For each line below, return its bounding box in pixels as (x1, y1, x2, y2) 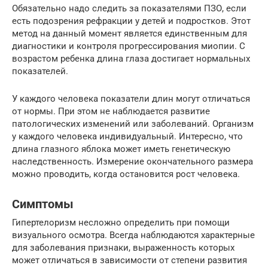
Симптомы (12, 197, 74, 211)
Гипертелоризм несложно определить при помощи (12, 217, 230, 228)
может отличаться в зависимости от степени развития (12, 254, 247, 266)
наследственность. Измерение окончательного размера (12, 156, 253, 167)
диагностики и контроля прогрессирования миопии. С (12, 40, 245, 51)
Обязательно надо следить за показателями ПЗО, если (12, 2, 246, 14)
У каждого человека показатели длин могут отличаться (12, 93, 250, 104)
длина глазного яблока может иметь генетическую (12, 143, 230, 154)
